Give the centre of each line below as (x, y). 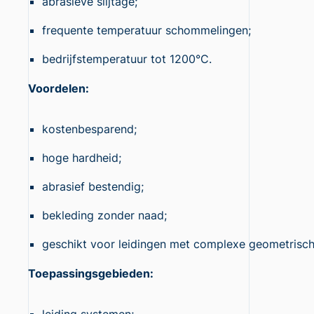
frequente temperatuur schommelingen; (146, 30)
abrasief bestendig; (93, 186)
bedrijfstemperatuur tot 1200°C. (127, 59)
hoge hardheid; (82, 158)
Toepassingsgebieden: (91, 273)
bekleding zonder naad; (104, 215)
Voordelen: (59, 88)
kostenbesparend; (89, 129)
